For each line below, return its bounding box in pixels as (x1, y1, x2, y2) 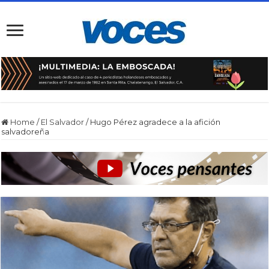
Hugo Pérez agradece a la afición (90, 116, 221, 127)
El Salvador (41, 116, 85, 127)
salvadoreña (1, 126, 50, 136)
